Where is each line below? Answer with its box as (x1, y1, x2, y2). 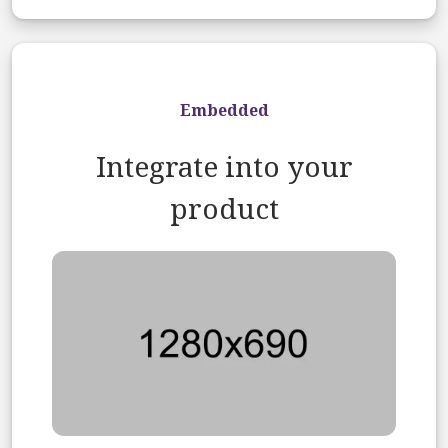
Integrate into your (95, 150, 353, 184)
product (169, 192, 279, 226)
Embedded (179, 100, 269, 120)
